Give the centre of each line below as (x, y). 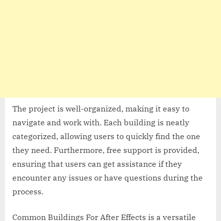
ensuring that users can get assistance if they (97, 164)
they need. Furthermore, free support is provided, (106, 150)
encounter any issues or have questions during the (108, 177)
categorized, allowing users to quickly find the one (106, 136)
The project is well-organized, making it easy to (101, 108)
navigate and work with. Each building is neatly (101, 122)
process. (28, 191)
